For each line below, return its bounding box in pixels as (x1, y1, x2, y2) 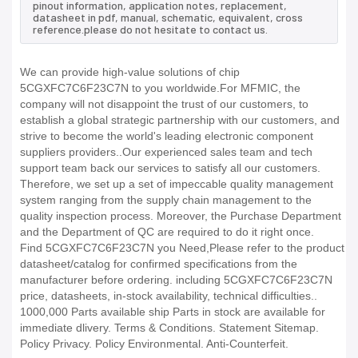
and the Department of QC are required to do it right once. (20, 225, 314, 239)
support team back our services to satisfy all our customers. (20, 161, 320, 175)
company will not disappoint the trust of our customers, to (20, 97, 308, 111)
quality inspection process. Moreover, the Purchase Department (20, 209, 341, 223)
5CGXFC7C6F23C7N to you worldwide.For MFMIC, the (20, 82, 300, 95)
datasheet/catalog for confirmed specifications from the (20, 257, 297, 271)
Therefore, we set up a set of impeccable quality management (20, 177, 333, 191)
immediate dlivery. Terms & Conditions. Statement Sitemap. (20, 321, 319, 335)
